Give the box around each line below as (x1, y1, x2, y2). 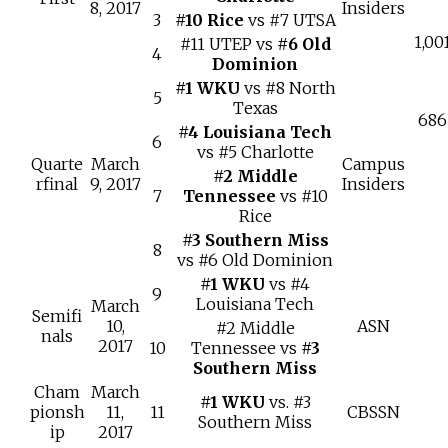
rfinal (36, 174, 79, 195)
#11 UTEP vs (179, 34, 277, 55)
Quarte (31, 154, 84, 175)
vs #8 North (239, 78, 336, 99)
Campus (341, 154, 405, 175)
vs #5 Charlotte (196, 142, 314, 163)
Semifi (32, 306, 83, 327)
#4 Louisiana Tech (178, 122, 333, 143)
